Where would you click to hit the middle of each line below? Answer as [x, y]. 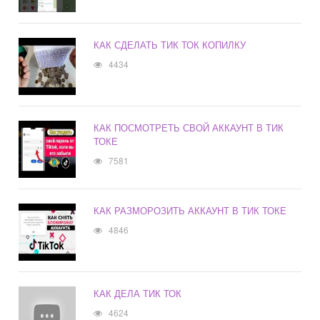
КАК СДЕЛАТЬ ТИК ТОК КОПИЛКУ [170, 45]
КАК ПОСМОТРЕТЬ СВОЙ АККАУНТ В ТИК [189, 128]
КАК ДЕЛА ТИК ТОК [138, 294]
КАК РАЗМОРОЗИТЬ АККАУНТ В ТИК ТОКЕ [190, 211]
